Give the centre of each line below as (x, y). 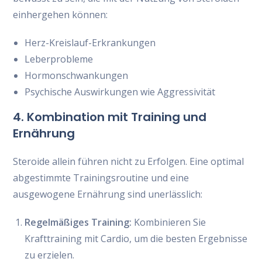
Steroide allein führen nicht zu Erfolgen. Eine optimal (129, 161)
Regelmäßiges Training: (78, 222)
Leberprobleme (59, 59)
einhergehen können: (61, 15)
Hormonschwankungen (77, 75)
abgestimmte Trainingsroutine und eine (101, 178)
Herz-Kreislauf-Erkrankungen (90, 43)
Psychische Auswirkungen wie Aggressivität (120, 92)
